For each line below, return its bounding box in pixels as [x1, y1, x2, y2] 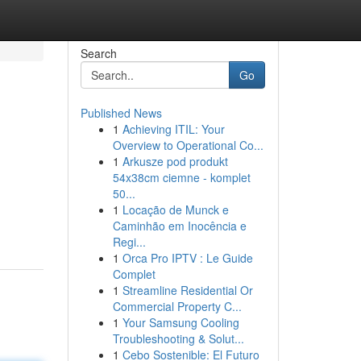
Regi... [112, 234, 146, 250]
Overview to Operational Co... [112, 137, 263, 153]
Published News [80, 105, 162, 121]
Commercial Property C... [112, 298, 242, 314]
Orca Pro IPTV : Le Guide [122, 250, 253, 266]
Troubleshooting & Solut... [112, 330, 244, 346]
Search [80, 45, 117, 61]
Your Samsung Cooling [122, 314, 239, 330]
